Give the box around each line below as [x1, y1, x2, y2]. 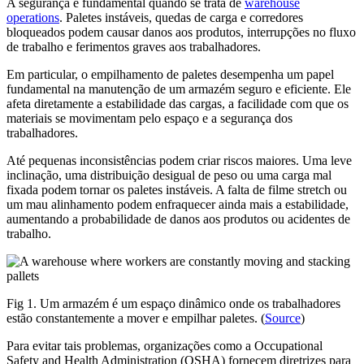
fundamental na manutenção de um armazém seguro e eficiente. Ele [6, 82, 351, 97]
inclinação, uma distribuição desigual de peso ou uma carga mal [6, 168, 331, 183]
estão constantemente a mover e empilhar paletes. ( [6, 311, 265, 326]
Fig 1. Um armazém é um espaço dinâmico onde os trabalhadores [6, 297, 340, 311]
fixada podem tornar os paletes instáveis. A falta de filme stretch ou [6, 183, 347, 197]
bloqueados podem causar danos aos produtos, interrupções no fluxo [6, 25, 356, 40]
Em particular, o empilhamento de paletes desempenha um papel [6, 67, 334, 82]
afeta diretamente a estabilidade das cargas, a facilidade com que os [6, 97, 349, 111]
